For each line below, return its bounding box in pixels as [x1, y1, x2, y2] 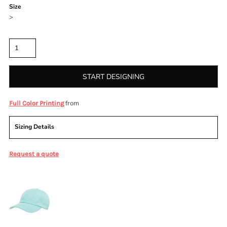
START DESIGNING [83, 72, 144, 82]
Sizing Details [15, 123, 54, 131]
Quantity [9, 29, 34, 37]
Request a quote [9, 150, 59, 158]
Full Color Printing [9, 99, 64, 107]
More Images [9, 168, 46, 176]
